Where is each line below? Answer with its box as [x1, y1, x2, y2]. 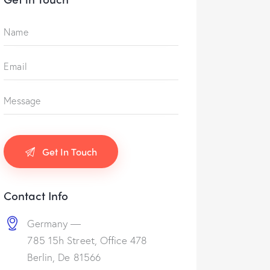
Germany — [27, 216, 81, 230]
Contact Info [4, 187, 69, 204]
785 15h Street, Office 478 [27, 233, 148, 247]
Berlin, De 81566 [27, 250, 101, 264]
